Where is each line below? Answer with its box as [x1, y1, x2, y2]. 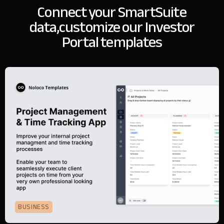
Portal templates [61, 28, 162, 56]
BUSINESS [18, 200, 50, 213]
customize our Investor [59, 13, 195, 41]
